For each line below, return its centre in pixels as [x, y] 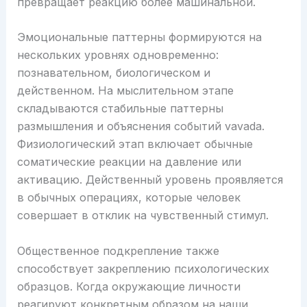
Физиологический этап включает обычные [135, 144]
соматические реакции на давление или [129, 162]
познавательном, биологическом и [113, 73]
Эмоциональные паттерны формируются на [139, 37]
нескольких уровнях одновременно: [118, 55]
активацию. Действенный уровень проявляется [150, 180]
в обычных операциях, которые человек [128, 198]
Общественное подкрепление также [118, 250]
